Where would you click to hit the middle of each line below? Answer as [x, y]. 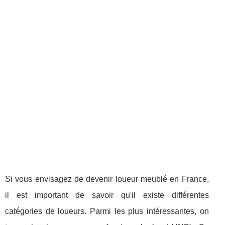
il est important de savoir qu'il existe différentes [107, 195]
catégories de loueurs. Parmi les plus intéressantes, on [107, 211]
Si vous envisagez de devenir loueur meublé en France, [107, 179]
